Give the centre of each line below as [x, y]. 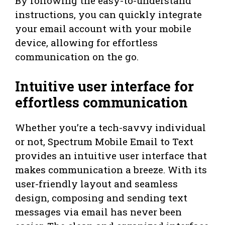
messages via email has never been [98, 211]
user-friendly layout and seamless [96, 183]
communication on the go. [77, 57]
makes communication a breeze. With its [111, 169]
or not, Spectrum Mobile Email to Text [104, 141]
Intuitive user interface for [104, 86]
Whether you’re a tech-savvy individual [110, 127]
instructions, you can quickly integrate [108, 15]
